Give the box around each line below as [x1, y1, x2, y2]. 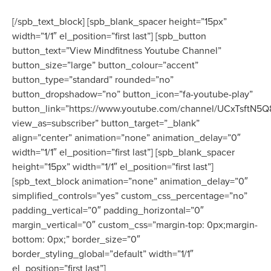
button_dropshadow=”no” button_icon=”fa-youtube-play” [12, 88, 253, 100]
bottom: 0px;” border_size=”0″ [12, 233, 140, 246]
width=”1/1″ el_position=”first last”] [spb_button [12, 30, 206, 42]
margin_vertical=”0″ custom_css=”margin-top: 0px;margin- [12, 218, 258, 231]
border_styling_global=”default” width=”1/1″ [12, 247, 194, 260]
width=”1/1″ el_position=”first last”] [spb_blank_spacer [12, 146, 235, 158]
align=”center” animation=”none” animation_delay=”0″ [12, 131, 241, 144]
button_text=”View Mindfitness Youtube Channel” [12, 44, 221, 57]
